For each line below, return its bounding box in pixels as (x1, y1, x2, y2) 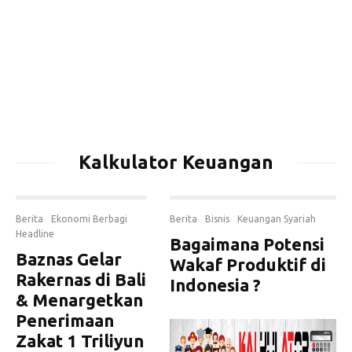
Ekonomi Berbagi (51, 214, 127, 224)
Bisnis (205, 214, 229, 224)
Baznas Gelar (16, 249, 122, 269)
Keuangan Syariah (237, 214, 316, 224)
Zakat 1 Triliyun (16, 331, 144, 350)
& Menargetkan (16, 290, 143, 310)
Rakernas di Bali (16, 269, 146, 289)
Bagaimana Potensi (170, 234, 324, 254)
